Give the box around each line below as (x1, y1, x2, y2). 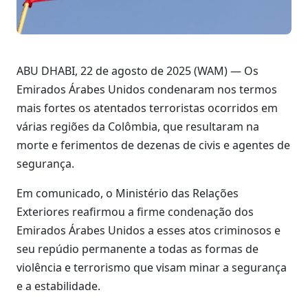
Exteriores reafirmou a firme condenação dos (16, 204, 254, 220)
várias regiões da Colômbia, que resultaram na (16, 119, 259, 135)
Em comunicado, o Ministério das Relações (16, 186, 239, 201)
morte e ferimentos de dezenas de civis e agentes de (16, 137, 290, 153)
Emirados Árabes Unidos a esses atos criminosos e (16, 223, 280, 239)
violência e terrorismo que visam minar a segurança (16, 260, 287, 276)
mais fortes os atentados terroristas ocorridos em (16, 100, 278, 116)
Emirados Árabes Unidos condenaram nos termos (16, 82, 277, 98)
